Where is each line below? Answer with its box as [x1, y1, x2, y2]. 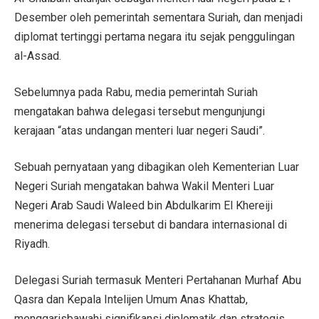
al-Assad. [14, 48, 61, 63]
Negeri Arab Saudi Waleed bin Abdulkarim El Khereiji [14, 198, 273, 212]
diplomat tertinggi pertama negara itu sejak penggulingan [14, 29, 295, 43]
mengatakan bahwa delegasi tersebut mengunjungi [14, 104, 265, 118]
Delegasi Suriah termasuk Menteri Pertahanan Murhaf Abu [14, 273, 301, 287]
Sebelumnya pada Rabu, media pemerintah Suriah [14, 85, 258, 99]
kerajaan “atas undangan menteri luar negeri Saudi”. [14, 123, 265, 137]
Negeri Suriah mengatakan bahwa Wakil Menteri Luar [14, 179, 274, 193]
